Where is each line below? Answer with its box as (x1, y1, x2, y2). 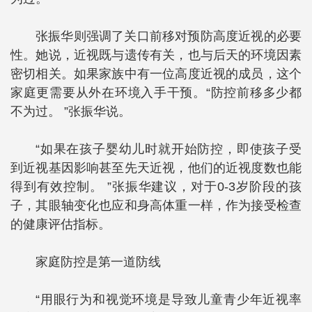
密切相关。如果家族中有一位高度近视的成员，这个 (10, 67, 302, 81)
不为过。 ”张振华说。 (10, 104, 131, 118)
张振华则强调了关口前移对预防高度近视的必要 (36, 29, 302, 43)
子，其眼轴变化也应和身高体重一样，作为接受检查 (10, 198, 302, 212)
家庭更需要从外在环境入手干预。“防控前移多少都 (10, 86, 302, 100)
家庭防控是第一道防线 (36, 255, 161, 269)
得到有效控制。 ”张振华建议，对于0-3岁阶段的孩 (10, 180, 302, 194)
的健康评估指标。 (10, 217, 111, 231)
